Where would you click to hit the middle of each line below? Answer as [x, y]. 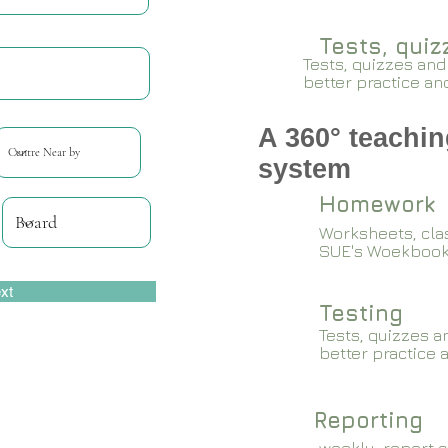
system [304, 169]
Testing [361, 313]
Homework [377, 204]
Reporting [368, 420]
